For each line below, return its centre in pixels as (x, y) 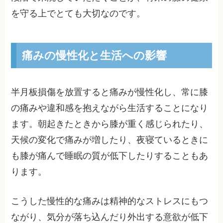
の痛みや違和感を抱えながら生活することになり (110, 108)
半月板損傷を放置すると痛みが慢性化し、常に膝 (110, 92)
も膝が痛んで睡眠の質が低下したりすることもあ (110, 156)
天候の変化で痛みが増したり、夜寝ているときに (110, 140)
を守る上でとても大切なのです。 (78, 13)
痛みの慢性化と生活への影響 (94, 55)
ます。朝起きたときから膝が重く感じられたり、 (110, 124)
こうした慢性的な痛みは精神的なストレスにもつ (110, 201)
